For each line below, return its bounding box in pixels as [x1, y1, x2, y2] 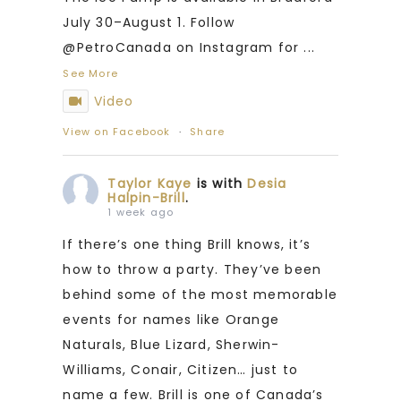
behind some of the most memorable [63, 286, 337, 304]
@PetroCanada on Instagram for [63, 38, 300, 57]
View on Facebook [63, 124, 171, 140]
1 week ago [107, 205, 175, 220]
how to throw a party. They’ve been [63, 260, 322, 279]
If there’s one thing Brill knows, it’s [63, 235, 311, 254]
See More [63, 66, 118, 81]
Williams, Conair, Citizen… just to [63, 361, 299, 380]
